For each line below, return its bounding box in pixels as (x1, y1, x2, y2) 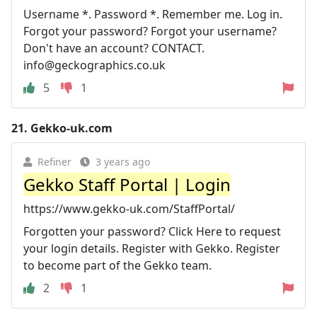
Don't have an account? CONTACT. (23, 40, 204, 56)
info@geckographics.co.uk (23, 57, 166, 73)
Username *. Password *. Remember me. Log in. (23, 6, 282, 22)
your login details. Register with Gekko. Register (23, 240, 280, 256)
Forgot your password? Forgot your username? (23, 23, 277, 39)
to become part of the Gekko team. (23, 257, 212, 273)
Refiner (38, 154, 71, 168)
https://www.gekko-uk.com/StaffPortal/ (23, 200, 235, 217)
